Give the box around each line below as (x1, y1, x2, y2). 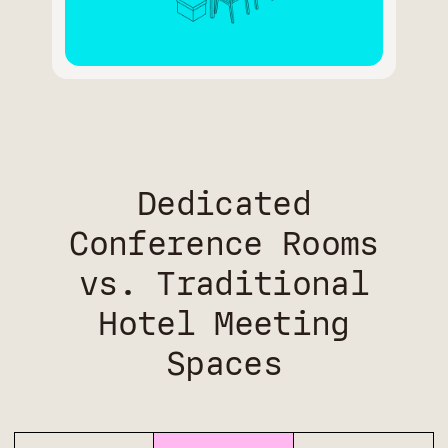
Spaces (165, 344, 282, 385)
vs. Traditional (78, 264, 369, 305)
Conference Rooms (69, 224, 379, 265)
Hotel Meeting (98, 304, 350, 345)
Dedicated (136, 184, 311, 225)
